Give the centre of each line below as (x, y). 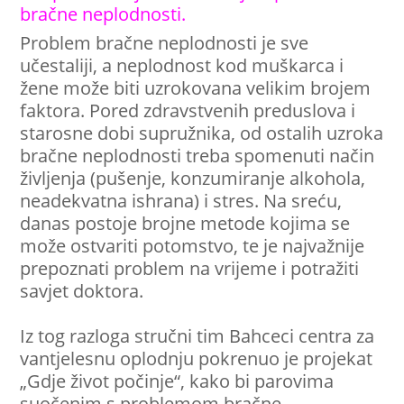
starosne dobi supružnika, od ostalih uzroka (202, 133)
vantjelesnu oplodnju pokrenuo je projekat (197, 358)
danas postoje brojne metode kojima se (185, 223)
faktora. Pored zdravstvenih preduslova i (188, 110)
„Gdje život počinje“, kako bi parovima (177, 381)
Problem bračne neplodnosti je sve (165, 43)
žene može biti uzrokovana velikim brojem (196, 88)
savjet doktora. (82, 291)
